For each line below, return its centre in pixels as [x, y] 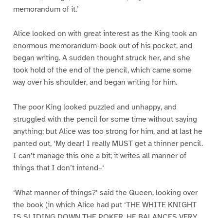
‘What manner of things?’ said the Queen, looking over [105, 193]
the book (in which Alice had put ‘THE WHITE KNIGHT [105, 205]
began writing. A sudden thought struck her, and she [101, 58]
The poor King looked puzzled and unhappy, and [95, 107]
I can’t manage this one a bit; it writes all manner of [100, 156]
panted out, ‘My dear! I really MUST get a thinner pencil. [108, 144]
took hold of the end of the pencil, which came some [102, 70]
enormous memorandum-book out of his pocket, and [102, 46]
